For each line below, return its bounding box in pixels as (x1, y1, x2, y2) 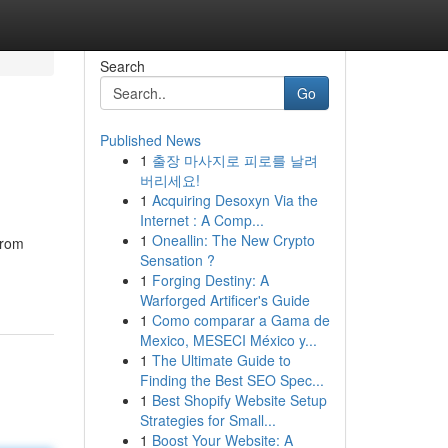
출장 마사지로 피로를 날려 (151, 150, 318, 170)
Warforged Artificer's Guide (139, 290, 310, 310)
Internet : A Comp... (139, 210, 264, 230)
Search (99, 56, 145, 76)
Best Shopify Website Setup (151, 390, 327, 410)
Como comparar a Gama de (151, 310, 330, 330)
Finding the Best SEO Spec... (139, 370, 324, 390)
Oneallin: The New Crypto (151, 230, 315, 250)
